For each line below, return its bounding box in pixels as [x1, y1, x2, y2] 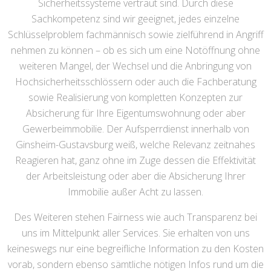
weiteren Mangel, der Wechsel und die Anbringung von [19, 59, 252, 73]
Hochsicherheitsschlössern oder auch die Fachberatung [15, 75, 256, 88]
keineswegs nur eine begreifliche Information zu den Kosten [7, 242, 264, 255]
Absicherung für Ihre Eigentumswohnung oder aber [25, 106, 246, 120]
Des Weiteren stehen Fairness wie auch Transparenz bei [14, 211, 257, 224]
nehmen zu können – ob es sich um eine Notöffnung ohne [11, 44, 260, 57]
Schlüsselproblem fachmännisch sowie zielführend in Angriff [7, 28, 264, 41]
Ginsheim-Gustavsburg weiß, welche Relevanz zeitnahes [16, 138, 255, 151]
